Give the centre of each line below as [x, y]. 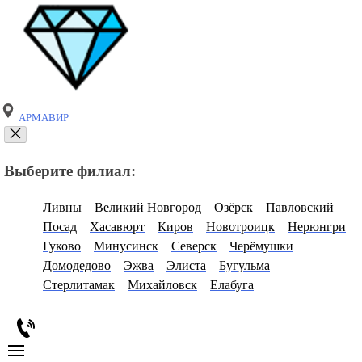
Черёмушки [261, 246]
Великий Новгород [148, 207]
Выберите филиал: [70, 171]
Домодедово [77, 265]
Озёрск [234, 207]
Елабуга [232, 284]
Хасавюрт [117, 226]
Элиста [186, 265]
